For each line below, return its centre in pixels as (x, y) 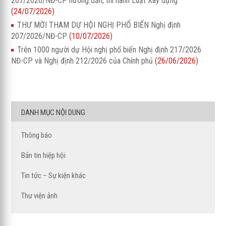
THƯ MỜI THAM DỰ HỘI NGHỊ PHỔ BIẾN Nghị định (99, 25)
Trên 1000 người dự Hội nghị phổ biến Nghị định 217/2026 (109, 49)
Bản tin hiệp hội (44, 155)
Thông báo (37, 135)
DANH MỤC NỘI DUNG (53, 112)
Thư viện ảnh (40, 195)
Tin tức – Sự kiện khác (54, 175)
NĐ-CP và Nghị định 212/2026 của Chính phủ (83, 61)
